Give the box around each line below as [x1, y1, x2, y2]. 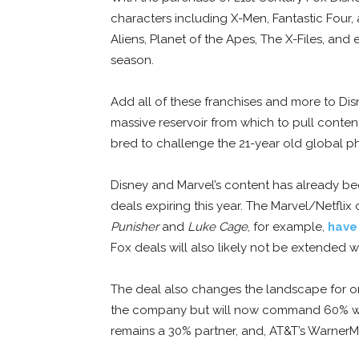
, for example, [248, 220, 328, 235]
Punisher [111, 220, 159, 235]
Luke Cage [188, 220, 248, 235]
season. [111, 53, 154, 68]
